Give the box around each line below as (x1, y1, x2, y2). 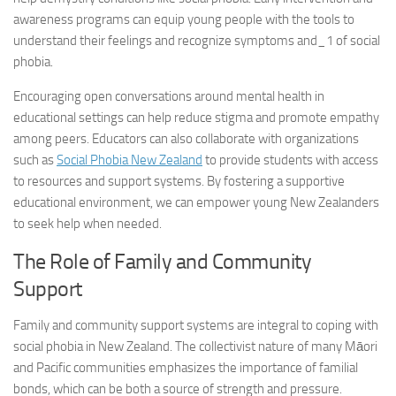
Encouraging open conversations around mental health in (13, 88, 324, 104)
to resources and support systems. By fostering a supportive (13, 173, 345, 189)
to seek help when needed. (13, 216, 162, 232)
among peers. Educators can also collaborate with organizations (13, 131, 359, 147)
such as (13, 152, 57, 168)
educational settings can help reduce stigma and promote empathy (13, 110, 379, 126)
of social (333, 33, 380, 49)
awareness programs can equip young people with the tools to (13, 11, 354, 27)
